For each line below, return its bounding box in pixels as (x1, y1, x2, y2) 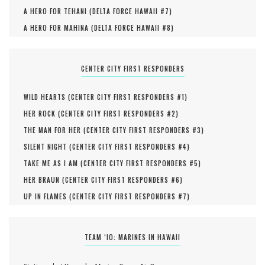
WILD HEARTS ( (24, 92, 71, 102)
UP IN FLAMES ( (24, 192, 72, 202)
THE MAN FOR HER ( (24, 125, 86, 135)
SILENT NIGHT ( (24, 142, 72, 152)
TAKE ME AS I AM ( (24, 159, 83, 169)
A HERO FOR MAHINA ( (24, 23, 94, 33)
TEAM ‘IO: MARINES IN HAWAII (85, 232, 180, 243)
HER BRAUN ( (24, 175, 65, 185)
